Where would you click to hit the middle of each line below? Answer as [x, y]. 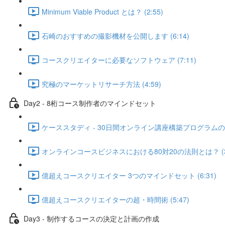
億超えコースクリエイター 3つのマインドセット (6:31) [129, 175]
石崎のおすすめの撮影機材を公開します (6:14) [116, 35]
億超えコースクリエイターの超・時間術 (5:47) [116, 199]
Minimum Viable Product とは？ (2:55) [102, 11]
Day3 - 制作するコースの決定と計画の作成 [91, 218]
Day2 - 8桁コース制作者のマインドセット [90, 103]
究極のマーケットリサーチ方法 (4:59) [101, 84]
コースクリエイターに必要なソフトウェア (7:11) [119, 60]
